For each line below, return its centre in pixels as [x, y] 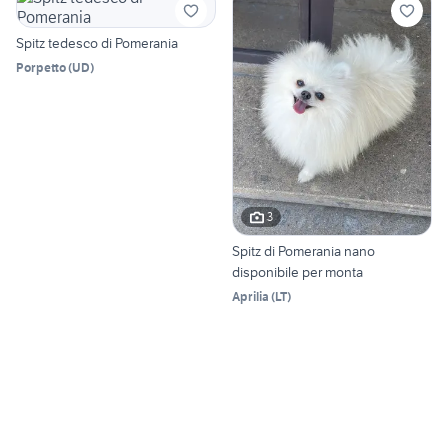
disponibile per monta [297, 271]
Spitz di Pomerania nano [303, 250]
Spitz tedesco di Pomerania [97, 43]
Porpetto [41, 68]
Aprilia [250, 296]
